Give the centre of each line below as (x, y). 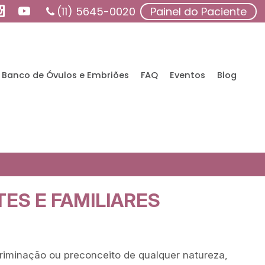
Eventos (187, 75)
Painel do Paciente (198, 11)
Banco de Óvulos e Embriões (65, 75)
